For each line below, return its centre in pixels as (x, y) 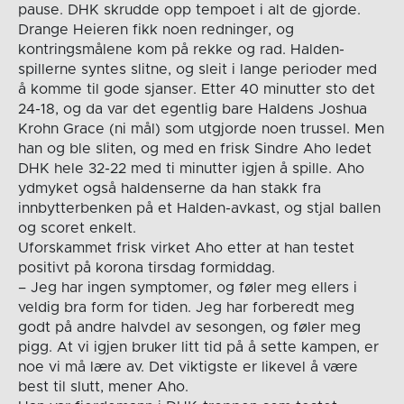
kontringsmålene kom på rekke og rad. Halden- (181, 50)
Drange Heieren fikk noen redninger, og (156, 30)
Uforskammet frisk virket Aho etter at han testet (186, 248)
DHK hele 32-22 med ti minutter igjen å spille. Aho (191, 169)
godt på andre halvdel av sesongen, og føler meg (189, 328)
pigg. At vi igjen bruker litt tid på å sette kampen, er (198, 348)
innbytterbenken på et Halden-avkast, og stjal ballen (199, 209)
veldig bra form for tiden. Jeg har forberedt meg (186, 308)
